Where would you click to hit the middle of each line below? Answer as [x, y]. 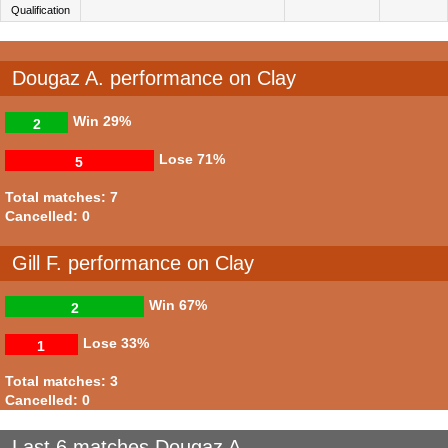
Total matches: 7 [61, 196]
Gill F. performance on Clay [133, 262]
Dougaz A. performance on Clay [154, 77]
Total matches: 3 [61, 381]
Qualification [40, 9]
